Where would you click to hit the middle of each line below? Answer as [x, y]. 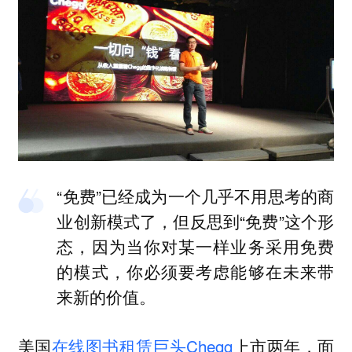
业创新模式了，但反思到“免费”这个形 [196, 221]
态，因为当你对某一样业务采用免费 [196, 246]
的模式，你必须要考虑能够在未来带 [196, 271]
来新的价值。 [106, 297]
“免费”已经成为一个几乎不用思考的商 [196, 196]
